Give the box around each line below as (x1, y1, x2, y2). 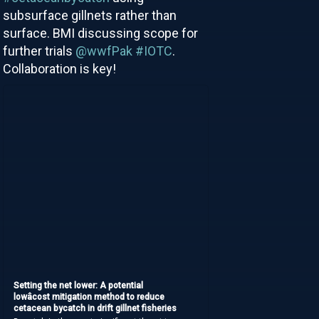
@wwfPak (75, 43, 132, 58)
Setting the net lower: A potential (14, 280, 144, 291)
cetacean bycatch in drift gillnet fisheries (14, 303, 177, 313)
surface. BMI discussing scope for (2, 25, 198, 41)
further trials (2, 43, 75, 58)
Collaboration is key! (2, 61, 116, 76)
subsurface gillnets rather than (2, 7, 177, 23)
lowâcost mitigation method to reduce (14, 291, 165, 302)
